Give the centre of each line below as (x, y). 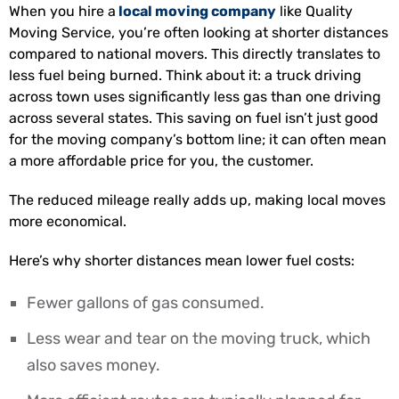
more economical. (68, 221)
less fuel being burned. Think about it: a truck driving (185, 75)
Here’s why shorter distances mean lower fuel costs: (182, 260)
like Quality (314, 11)
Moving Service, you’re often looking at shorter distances (199, 32)
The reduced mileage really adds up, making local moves (197, 199)
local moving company (197, 11)
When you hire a (62, 11)
